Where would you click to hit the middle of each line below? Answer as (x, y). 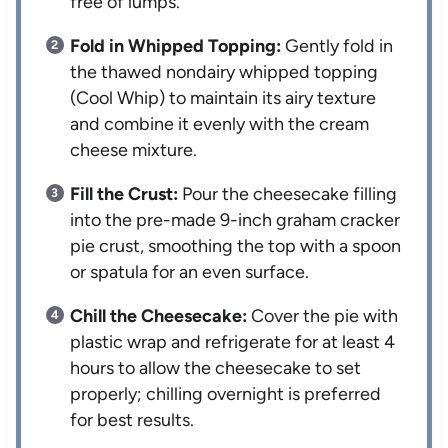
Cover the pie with (323, 316)
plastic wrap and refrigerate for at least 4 (233, 342)
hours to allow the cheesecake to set (216, 368)
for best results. (132, 420)
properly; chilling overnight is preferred (226, 394)
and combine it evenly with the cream (220, 124)
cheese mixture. (134, 150)
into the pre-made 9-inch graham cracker (235, 220)
